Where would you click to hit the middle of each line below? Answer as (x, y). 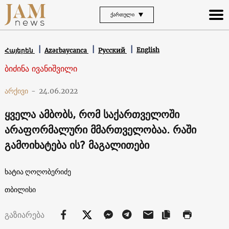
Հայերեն (19, 50)
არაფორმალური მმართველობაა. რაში (100, 129)
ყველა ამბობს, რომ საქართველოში (92, 114)
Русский (112, 50)
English (148, 50)
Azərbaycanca (66, 50)
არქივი (16, 91)
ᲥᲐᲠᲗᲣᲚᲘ (122, 14)
